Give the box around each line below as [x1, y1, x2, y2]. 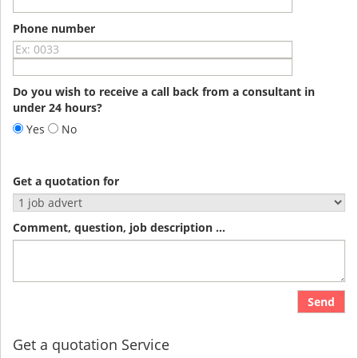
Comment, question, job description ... [13, 219, 225, 235]
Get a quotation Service [13, 334, 169, 354]
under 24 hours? [13, 99, 102, 115]
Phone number [13, 20, 95, 36]
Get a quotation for [13, 173, 119, 189]
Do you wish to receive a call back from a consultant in [13, 83, 315, 99]
